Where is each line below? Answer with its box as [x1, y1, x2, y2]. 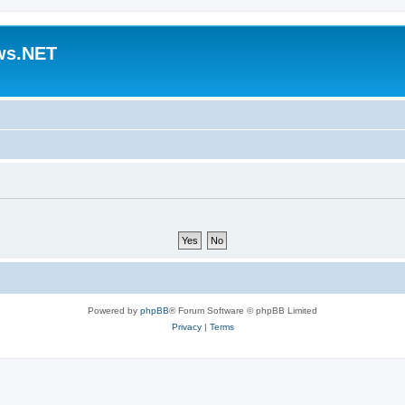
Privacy [171, 321, 202, 332]
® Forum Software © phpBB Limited [169, 305, 317, 316]
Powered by [88, 305, 140, 316]
